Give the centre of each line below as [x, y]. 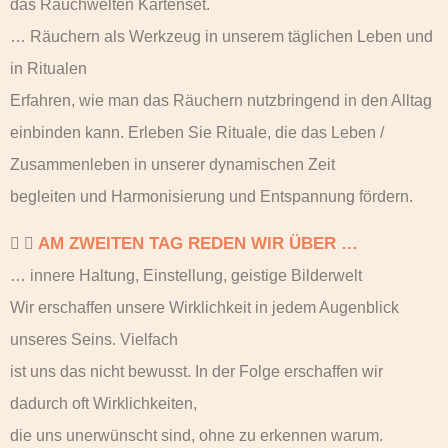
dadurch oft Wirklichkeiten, [103, 403]
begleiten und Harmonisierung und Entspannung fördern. [211, 197]
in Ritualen [48, 69]
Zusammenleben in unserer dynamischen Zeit [172, 165]
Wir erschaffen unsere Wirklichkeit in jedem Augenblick [204, 307]
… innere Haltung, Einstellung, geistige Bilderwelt [186, 275]
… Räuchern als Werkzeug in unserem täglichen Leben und [221, 37]
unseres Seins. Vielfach [94, 339]
